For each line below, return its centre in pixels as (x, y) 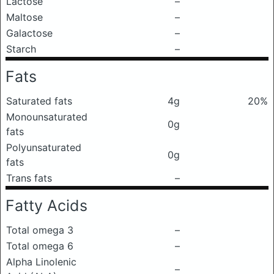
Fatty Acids (46, 206)
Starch (21, 49)
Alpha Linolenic (41, 262)
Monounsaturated (47, 117)
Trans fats (29, 178)
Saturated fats (39, 101)
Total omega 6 (40, 246)
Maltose (24, 17)
